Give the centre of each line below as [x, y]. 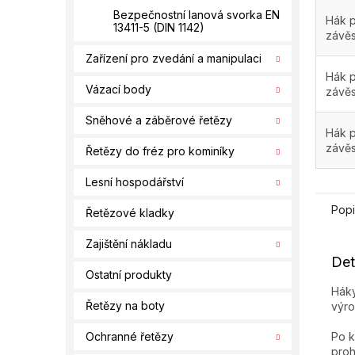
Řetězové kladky [130, 213]
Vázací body [118, 89]
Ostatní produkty [129, 275]
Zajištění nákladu [129, 244]
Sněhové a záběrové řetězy [159, 120]
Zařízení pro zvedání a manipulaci [174, 58]
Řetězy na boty [125, 305]
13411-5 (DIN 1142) [159, 27]
